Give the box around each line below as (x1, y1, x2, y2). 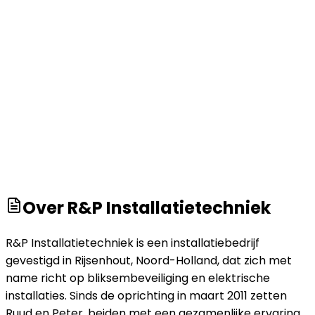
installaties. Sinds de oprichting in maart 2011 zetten (6, 287, 287, 304)
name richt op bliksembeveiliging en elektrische (6, 269, 270, 286)
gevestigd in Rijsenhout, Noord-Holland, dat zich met (6, 252, 292, 269)
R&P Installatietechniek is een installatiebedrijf (6, 234, 259, 251)
